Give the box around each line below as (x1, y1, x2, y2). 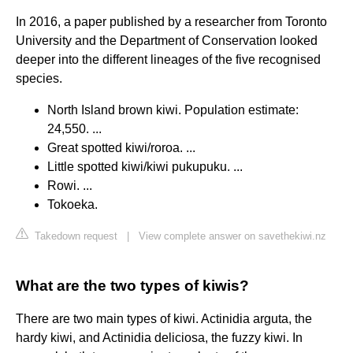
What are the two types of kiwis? (16, 277, 249, 295)
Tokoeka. (47, 198, 98, 212)
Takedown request (32, 230, 117, 243)
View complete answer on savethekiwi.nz (139, 230, 326, 243)
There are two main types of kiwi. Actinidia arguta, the (16, 312, 312, 326)
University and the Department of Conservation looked (16, 34, 318, 48)
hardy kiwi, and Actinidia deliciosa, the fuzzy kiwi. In (16, 331, 303, 345)
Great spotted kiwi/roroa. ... (47, 141, 195, 155)
